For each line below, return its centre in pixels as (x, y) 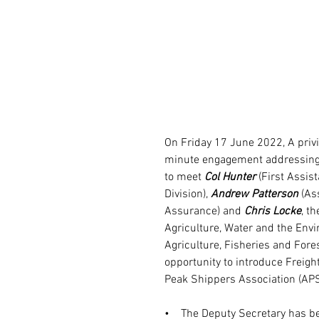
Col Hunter (230, 178)
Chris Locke (273, 212)
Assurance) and (204, 212)
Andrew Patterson (255, 195)
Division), (188, 195)
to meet (184, 178)
